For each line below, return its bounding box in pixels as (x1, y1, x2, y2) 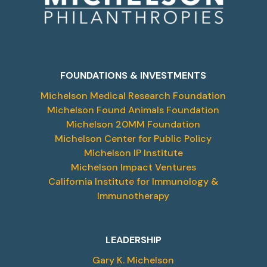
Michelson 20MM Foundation (66, 118, 201, 131)
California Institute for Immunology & (48, 175, 219, 188)
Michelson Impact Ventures (70, 161, 196, 174)
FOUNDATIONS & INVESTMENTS (60, 69, 207, 82)
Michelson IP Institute (83, 147, 183, 160)
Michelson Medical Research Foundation (41, 89, 226, 103)
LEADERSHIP (105, 234, 162, 247)
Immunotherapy (97, 190, 170, 203)
